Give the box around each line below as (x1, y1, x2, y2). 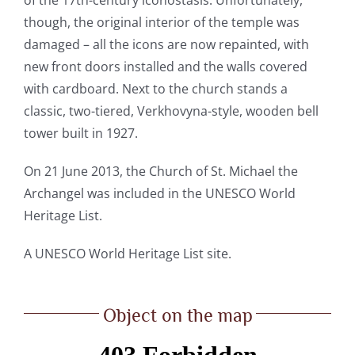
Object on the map (102, 303, 253, 326)
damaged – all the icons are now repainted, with (23, 35, 309, 53)
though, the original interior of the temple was (23, 13, 300, 31)
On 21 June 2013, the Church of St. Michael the (23, 162, 298, 180)
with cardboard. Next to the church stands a (23, 79, 288, 97)
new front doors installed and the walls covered (23, 57, 307, 75)
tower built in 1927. (23, 124, 138, 142)
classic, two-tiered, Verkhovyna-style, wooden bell (23, 101, 319, 120)
